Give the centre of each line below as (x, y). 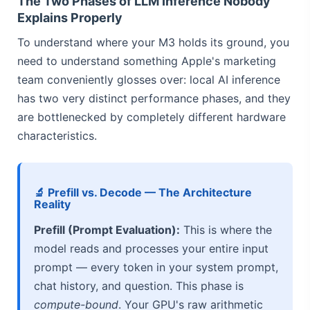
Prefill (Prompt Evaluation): (107, 229)
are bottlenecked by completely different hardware (152, 117)
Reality (52, 204)
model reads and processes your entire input (151, 248)
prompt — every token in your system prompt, (156, 267)
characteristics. (57, 135)
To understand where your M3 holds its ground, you (153, 42)
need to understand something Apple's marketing (147, 61)
